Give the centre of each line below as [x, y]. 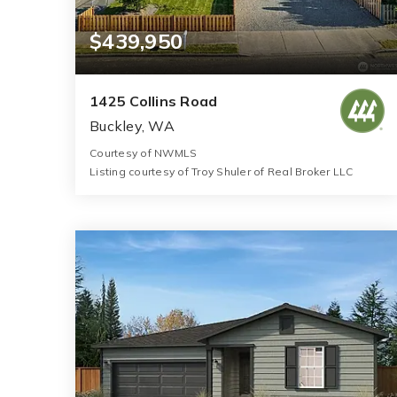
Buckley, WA [132, 126]
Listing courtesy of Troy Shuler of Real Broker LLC [222, 172]
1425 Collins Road [154, 101]
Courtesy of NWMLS [144, 153]
